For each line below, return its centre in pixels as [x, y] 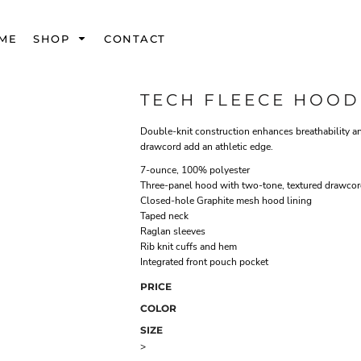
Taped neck [164, 216]
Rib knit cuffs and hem [189, 247]
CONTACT [135, 38]
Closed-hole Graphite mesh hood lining [226, 201]
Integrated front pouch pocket [204, 262]
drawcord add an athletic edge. [207, 147]
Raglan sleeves [173, 232]
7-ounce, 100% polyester [195, 170]
